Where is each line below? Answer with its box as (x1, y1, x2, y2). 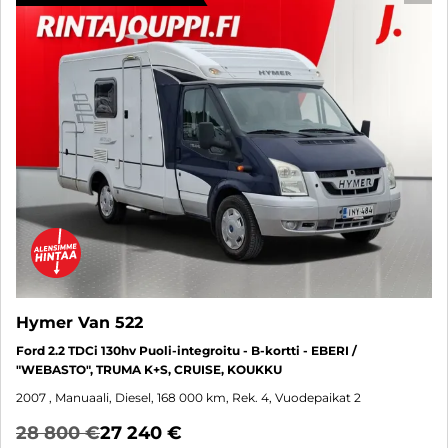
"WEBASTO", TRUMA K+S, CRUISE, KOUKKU (16, 362, 282, 378)
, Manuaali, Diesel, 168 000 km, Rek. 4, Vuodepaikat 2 (49, 390, 361, 406)
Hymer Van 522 (16, 313, 143, 333)
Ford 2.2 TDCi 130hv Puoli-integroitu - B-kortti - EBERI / (16, 343, 357, 359)
